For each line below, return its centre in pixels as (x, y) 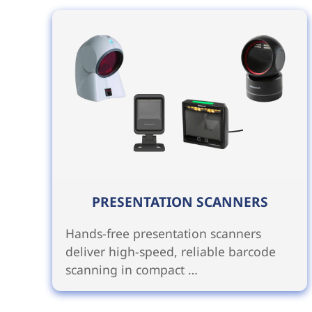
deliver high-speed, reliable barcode (170, 251)
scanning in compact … (131, 269)
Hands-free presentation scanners (163, 233)
